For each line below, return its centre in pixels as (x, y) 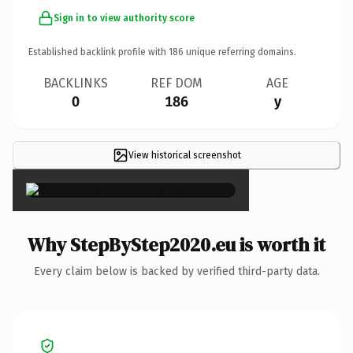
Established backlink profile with (98, 52)
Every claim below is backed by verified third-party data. (176, 271)
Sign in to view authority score (124, 18)
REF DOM (176, 83)
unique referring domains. (240, 52)
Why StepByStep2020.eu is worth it (176, 244)
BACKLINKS (76, 83)
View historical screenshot (184, 155)
